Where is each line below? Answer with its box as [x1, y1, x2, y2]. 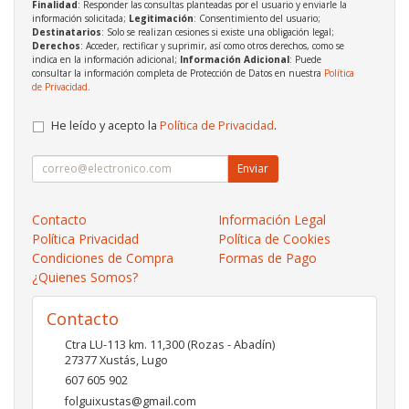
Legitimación [129, 11, 194, 25]
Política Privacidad [32, 229, 139, 247]
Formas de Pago [218, 248, 317, 267]
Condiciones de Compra [32, 248, 173, 267]
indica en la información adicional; [32, 52, 180, 66]
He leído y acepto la [51, 117, 160, 133]
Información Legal [218, 210, 326, 228]
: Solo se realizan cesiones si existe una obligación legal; [101, 25, 334, 38]
